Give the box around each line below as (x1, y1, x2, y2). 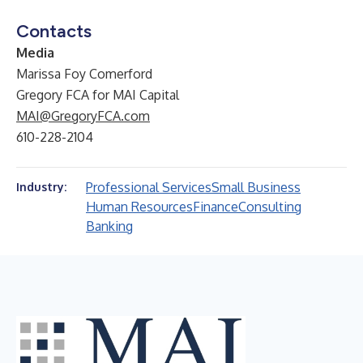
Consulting (238, 199, 301, 215)
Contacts (16, 20, 92, 42)
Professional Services (86, 179, 211, 195)
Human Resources (86, 199, 193, 215)
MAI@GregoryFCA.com (16, 108, 150, 124)
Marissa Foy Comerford (16, 66, 152, 82)
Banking (86, 218, 133, 234)
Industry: (16, 180, 66, 194)
